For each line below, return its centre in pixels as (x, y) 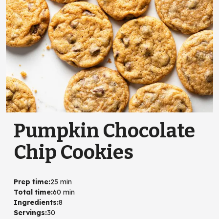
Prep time (31, 182)
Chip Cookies (74, 153)
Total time (32, 192)
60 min (64, 192)
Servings (29, 213)
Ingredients (35, 203)
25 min (61, 182)
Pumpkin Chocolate (104, 131)
